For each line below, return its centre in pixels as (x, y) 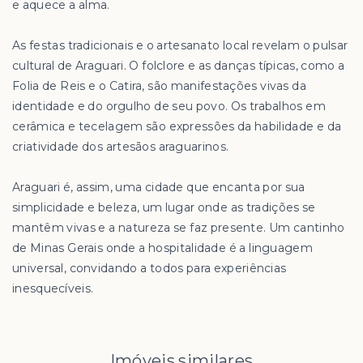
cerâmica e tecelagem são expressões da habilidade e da (177, 126)
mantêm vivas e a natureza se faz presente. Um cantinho (179, 228)
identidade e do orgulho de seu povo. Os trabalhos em (169, 106)
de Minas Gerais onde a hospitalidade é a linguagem (162, 248)
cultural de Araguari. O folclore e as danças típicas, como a (179, 66)
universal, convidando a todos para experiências (149, 268)
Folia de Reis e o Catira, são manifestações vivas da (159, 86)
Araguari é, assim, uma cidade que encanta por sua (159, 187)
